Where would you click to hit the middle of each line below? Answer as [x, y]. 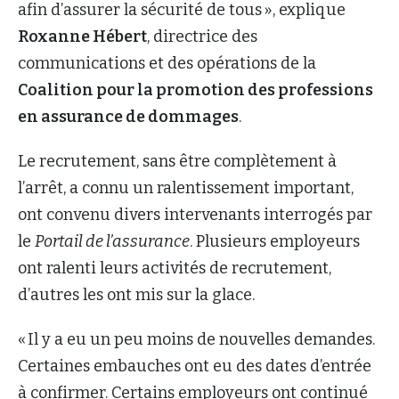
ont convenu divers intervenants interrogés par [195, 214]
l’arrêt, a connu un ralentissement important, [186, 187]
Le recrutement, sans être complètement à [177, 161]
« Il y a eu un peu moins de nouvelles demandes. [196, 339]
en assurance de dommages [128, 116]
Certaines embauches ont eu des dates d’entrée [195, 366]
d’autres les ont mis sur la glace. [136, 294]
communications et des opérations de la [167, 63]
